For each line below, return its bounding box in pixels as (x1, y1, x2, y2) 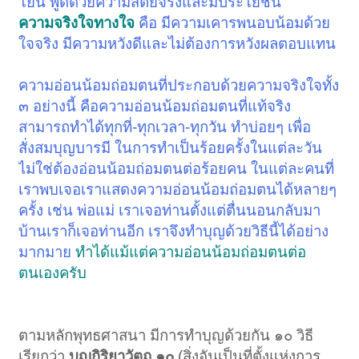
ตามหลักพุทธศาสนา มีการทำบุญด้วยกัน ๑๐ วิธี (18, 327, 314, 345)
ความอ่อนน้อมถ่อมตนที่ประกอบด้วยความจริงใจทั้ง (18, 77, 340, 95)
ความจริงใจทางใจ (18, 14, 135, 32)
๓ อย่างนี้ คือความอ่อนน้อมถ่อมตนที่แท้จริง (18, 98, 292, 115)
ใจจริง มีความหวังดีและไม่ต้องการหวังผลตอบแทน (18, 35, 337, 53)
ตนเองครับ (18, 264, 87, 282)
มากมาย (18, 244, 76, 261)
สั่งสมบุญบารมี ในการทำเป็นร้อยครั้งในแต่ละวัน (18, 139, 323, 157)
